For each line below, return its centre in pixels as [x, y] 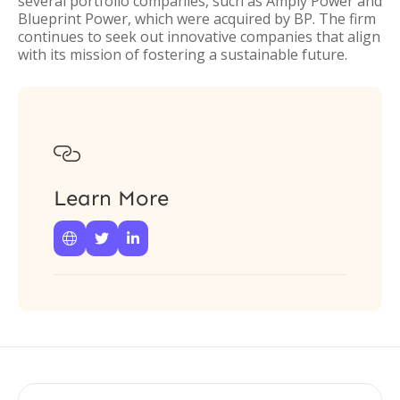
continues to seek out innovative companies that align [199, 37]
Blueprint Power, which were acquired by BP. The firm [197, 19]
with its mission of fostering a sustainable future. [183, 54]
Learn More [111, 198]
